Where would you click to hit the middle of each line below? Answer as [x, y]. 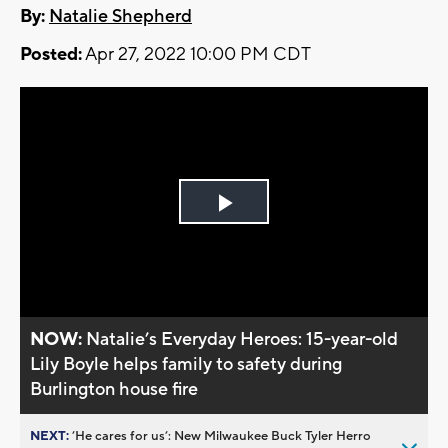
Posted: [51, 55]
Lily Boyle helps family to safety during [186, 364]
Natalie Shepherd [120, 17]
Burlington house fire [114, 389]
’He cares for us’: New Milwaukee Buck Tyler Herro [221, 435]
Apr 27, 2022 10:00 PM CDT [196, 55]
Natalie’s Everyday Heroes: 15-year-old [242, 339]
